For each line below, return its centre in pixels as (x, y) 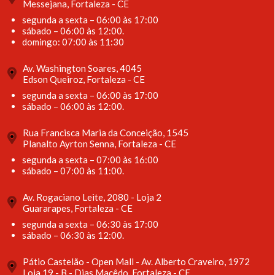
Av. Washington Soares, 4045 (82, 68)
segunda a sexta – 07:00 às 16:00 (90, 159)
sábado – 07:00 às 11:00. (73, 170)
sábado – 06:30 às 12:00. (73, 235)
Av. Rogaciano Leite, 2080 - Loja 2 (92, 197)
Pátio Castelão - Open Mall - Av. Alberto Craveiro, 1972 (136, 261)
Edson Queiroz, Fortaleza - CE (84, 79)
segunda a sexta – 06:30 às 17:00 (90, 224)
